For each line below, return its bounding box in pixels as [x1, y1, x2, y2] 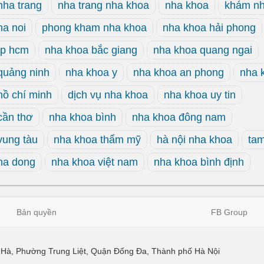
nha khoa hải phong [163, 22, 256, 34]
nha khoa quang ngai [153, 44, 252, 56]
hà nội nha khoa [157, 134, 232, 146]
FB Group [211, 207, 247, 217]
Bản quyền [16, 207, 57, 217]
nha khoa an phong [133, 67, 224, 78]
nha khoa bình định [154, 156, 244, 168]
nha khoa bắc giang [45, 44, 137, 56]
